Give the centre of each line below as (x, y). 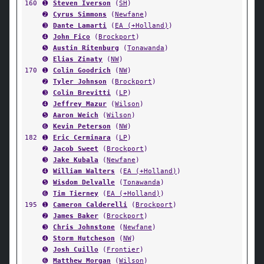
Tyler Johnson (80, 81)
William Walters (84, 171)
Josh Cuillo (76, 249)
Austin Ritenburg (86, 48)
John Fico (72, 37)
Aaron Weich (76, 115)
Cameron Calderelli (90, 204)
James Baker (76, 216)
